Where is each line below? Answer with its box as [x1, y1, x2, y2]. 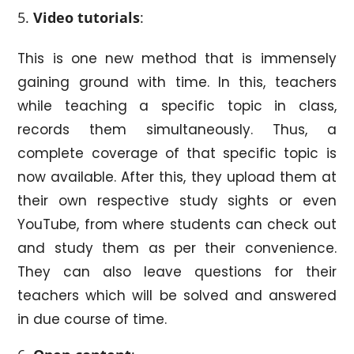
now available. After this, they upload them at [17, 167, 337, 186]
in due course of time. [17, 309, 168, 329]
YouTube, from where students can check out [17, 214, 337, 234]
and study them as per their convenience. [17, 238, 337, 258]
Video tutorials [33, 7, 141, 27]
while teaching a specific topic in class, [17, 96, 337, 115]
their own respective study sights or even [17, 190, 337, 210]
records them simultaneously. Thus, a [17, 119, 337, 139]
